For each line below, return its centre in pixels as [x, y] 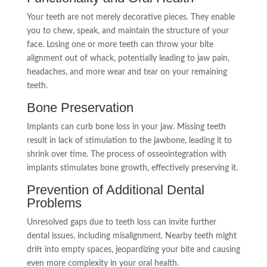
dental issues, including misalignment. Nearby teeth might [131, 236]
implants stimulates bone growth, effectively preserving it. [132, 168]
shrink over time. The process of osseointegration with [126, 154]
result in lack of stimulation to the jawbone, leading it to [129, 141]
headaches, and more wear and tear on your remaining [127, 72]
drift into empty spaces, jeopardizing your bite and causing [133, 250]
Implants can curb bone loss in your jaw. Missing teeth [126, 127]
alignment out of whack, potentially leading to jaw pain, [128, 58]
